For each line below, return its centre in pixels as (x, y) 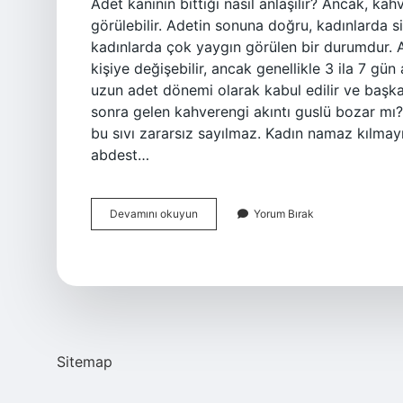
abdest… (120, 155)
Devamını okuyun (154, 214)
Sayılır (213, 310)
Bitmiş (212, 294)
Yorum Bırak (284, 214)
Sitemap (85, 362)
